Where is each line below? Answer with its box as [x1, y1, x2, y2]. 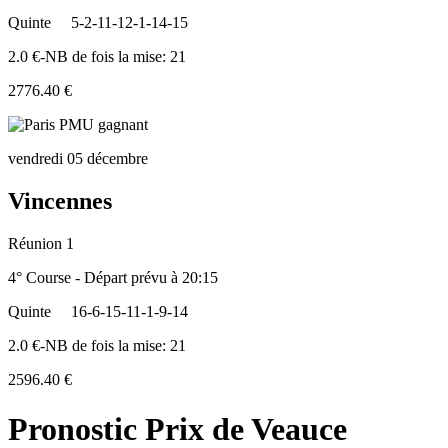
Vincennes [8, 188, 112, 215]
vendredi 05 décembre [8, 150, 148, 168]
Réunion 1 [8, 235, 74, 253]
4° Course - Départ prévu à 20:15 [8, 269, 218, 287]
